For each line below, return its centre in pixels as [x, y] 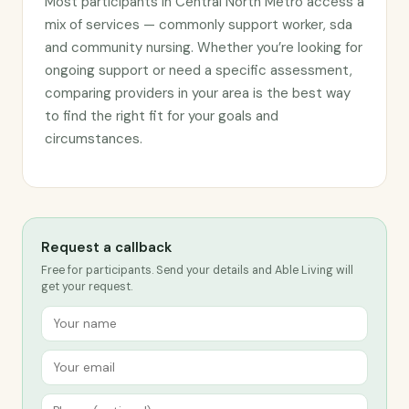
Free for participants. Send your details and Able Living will [197, 270]
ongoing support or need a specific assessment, [199, 70]
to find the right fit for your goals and [162, 116]
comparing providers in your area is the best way [198, 93]
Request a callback [106, 247]
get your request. [87, 287]
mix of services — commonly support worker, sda [199, 25]
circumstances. [94, 139]
